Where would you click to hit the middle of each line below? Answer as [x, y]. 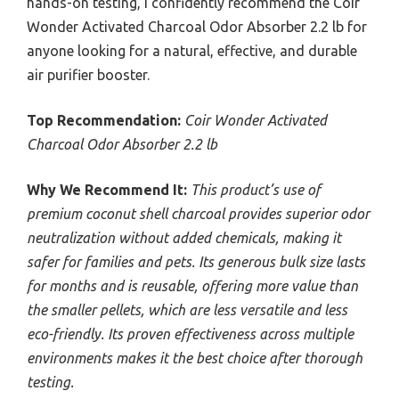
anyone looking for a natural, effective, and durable [192, 50]
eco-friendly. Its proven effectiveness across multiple [190, 334]
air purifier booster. [88, 74]
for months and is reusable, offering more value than [192, 285]
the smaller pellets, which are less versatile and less [187, 309]
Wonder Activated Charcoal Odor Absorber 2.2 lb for [197, 26]
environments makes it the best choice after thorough [195, 358]
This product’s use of [256, 189]
